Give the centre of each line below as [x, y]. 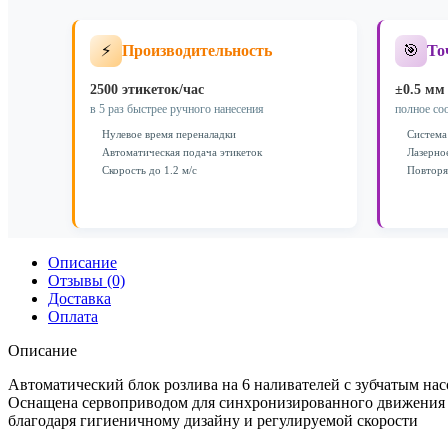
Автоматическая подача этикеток [182, 151]
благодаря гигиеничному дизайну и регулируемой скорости [213, 420]
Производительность [197, 51]
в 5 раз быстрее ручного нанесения [177, 108]
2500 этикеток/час [147, 89]
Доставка [79, 298]
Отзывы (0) [86, 280]
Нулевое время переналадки [169, 133]
